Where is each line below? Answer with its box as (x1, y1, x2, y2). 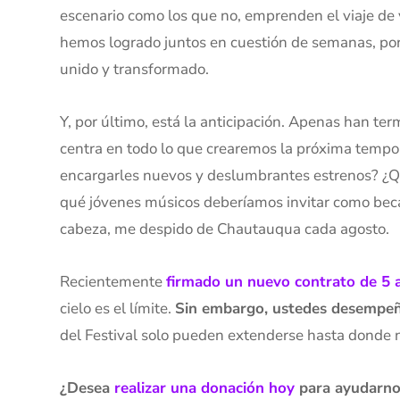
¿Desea (60, 377, 115, 398)
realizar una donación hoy (114, 377, 296, 398)
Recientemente (60, 271, 167, 292)
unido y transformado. (60, 58, 213, 79)
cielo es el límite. (60, 297, 176, 319)
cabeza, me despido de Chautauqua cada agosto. (60, 218, 394, 239)
